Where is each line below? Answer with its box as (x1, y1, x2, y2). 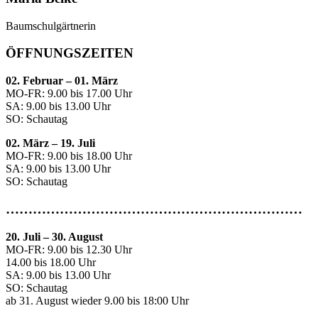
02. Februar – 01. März (6, 75, 118, 87)
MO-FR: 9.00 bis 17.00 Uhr (6, 87, 132, 100)
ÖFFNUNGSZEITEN (6, 45, 133, 61)
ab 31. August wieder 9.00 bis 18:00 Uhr (6, 294, 189, 307)
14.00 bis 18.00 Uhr (6, 256, 96, 268)
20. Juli (6, 230, 43, 243)
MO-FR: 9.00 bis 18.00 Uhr (6, 150, 132, 163)
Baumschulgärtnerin (6, 19, 96, 32)
